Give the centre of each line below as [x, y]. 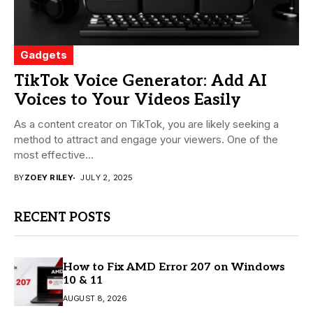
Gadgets [44, 55]
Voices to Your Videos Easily [128, 100]
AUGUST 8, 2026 [95, 298]
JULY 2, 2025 [107, 178]
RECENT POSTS [62, 218]
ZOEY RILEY [49, 178]
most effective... [54, 155]
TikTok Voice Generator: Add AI [140, 81]
